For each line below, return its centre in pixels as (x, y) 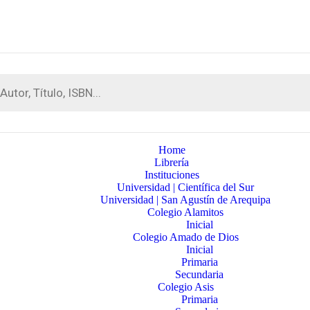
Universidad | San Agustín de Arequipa (186, 200)
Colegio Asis (185, 287)
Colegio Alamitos (186, 212)
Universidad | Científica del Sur (186, 187)
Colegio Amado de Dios (185, 237)
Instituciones (172, 175)
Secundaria (200, 274)
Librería (172, 162)
